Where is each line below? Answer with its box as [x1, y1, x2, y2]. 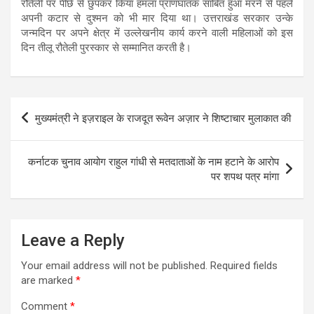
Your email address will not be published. [21, 259, 207, 272]
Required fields [210, 259, 278, 272]
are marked [21, 273, 76, 287]
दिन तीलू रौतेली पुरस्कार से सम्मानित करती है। [21, 41, 191, 54]
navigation [10, 119, 92, 140]
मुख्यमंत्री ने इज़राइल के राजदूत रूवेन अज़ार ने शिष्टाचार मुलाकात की [35, 111, 291, 125]
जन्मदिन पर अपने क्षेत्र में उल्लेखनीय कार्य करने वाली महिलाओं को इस [21, 26, 293, 39]
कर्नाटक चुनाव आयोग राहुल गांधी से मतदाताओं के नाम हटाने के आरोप [28, 155, 279, 168]
